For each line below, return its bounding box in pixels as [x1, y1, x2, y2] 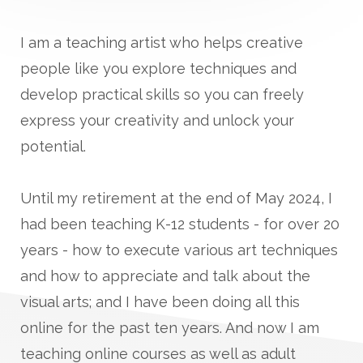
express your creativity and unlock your [20, 111, 294, 129]
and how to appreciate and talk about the [20, 267, 310, 284]
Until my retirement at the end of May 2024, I [20, 189, 332, 207]
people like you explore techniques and [20, 59, 297, 77]
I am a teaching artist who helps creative [20, 33, 303, 51]
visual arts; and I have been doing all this [20, 293, 300, 310]
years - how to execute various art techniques [20, 241, 338, 258]
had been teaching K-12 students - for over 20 [20, 215, 340, 233]
